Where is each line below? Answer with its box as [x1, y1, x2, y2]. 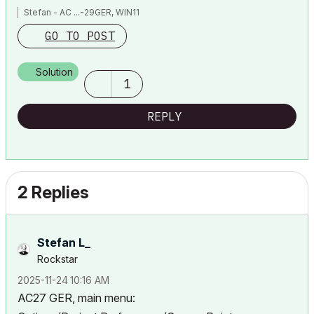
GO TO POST [45, 29, 115, 43]
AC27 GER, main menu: [18, 291, 135, 305]
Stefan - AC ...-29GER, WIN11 [24, 7, 139, 18]
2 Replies [18, 182, 89, 203]
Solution [36, 66, 73, 78]
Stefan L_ [37, 235, 90, 250]
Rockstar [37, 253, 78, 265]
